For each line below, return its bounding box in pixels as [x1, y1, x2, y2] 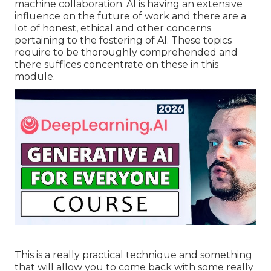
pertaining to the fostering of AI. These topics [15, 34, 232, 47]
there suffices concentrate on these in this [15, 59, 218, 71]
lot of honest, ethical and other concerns [15, 22, 211, 34]
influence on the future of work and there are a [15, 10, 246, 22]
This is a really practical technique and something [15, 249, 252, 261]
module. [15, 71, 55, 83]
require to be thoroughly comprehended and [15, 47, 238, 59]
